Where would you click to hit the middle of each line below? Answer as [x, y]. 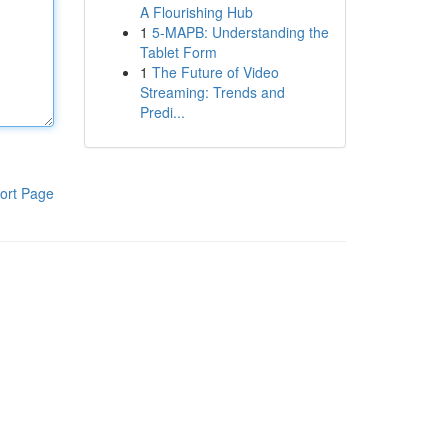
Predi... [162, 112]
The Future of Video [215, 72]
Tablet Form [178, 52]
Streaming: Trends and [212, 92]
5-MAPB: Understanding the [240, 32]
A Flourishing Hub [196, 12]
